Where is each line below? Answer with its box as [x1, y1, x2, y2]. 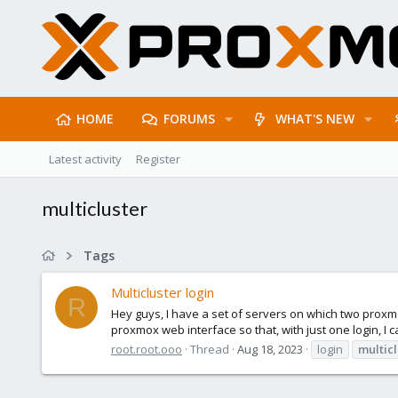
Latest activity [49, 151, 122, 167]
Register [136, 151, 180, 167]
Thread [190, 340, 229, 357]
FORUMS [163, 110, 215, 127]
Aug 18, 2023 [237, 340, 303, 357]
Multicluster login [111, 283, 214, 302]
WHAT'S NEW [275, 110, 355, 127]
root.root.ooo [111, 340, 182, 357]
